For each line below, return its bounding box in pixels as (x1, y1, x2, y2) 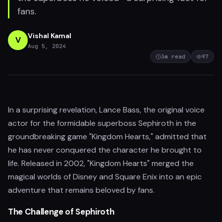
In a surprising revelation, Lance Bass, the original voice (8, 105, 205, 115)
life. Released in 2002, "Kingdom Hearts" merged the (8, 158, 194, 168)
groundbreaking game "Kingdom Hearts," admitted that (8, 131, 207, 142)
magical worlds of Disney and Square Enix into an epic (8, 171, 202, 182)
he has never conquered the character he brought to (8, 145, 202, 155)
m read (165, 53, 185, 60)
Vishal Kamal (28, 31, 71, 40)
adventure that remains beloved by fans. (8, 185, 155, 195)
